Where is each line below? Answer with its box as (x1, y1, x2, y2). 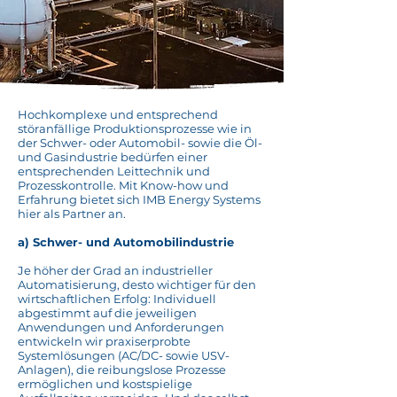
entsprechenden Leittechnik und (18, 164, 210, 178)
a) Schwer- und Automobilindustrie (18, 235, 234, 249)
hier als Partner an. (18, 206, 126, 221)
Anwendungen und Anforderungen (18, 320, 224, 334)
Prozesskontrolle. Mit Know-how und (18, 178, 229, 192)
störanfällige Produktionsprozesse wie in (18, 121, 252, 136)
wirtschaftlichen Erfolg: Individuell (18, 292, 216, 306)
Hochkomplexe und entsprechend (18, 107, 218, 121)
